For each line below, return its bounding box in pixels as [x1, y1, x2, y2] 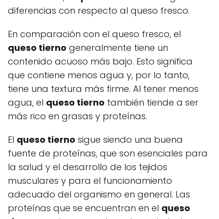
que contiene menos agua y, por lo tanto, [8, 68, 190, 81]
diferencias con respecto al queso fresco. [8, 4, 190, 17]
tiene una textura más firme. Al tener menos [8, 82, 198, 95]
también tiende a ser [105, 96, 198, 109]
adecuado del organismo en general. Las [8, 188, 190, 200]
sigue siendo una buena [75, 133, 183, 146]
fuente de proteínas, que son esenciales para [8, 147, 208, 159]
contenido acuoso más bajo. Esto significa [8, 55, 193, 67]
